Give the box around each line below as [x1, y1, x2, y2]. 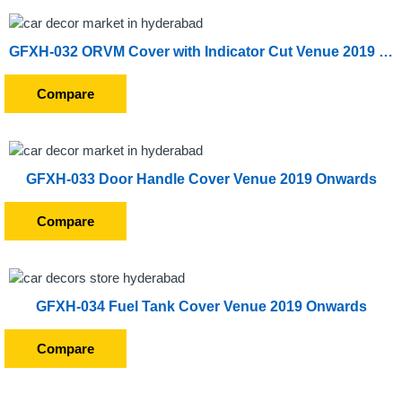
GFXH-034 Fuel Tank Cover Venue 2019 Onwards [35, 299, 367, 314]
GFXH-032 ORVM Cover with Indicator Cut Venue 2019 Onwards [379, 44, 393, 59]
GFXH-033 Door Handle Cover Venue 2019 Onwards [25, 171, 377, 187]
